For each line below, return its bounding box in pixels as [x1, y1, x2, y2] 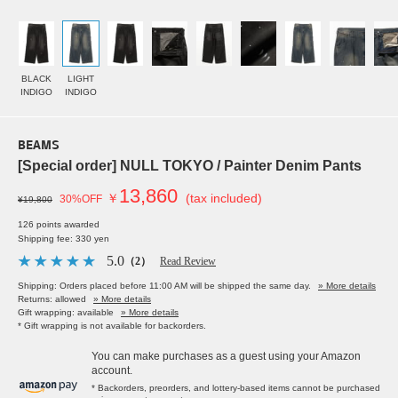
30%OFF [60, 193, 102, 206]
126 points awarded [18, 219, 99, 230]
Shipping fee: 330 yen [18, 234, 109, 244]
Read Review [160, 255, 216, 268]
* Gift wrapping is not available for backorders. [18, 321, 206, 331]
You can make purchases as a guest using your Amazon [92, 350, 361, 363]
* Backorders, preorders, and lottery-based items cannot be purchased [92, 383, 380, 394]
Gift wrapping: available [18, 307, 114, 318]
